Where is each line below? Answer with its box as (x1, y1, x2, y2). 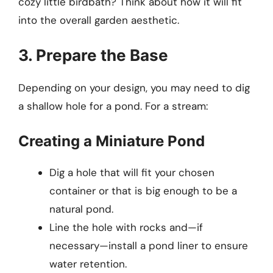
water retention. (49, 257, 127, 271)
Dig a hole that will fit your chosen (49, 165, 214, 179)
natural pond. (49, 202, 113, 216)
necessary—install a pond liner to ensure (49, 238, 248, 252)
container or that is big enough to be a (49, 183, 237, 197)
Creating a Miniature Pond (18, 132, 205, 150)
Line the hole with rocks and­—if (49, 220, 203, 234)
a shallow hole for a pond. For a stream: (18, 99, 208, 113)
